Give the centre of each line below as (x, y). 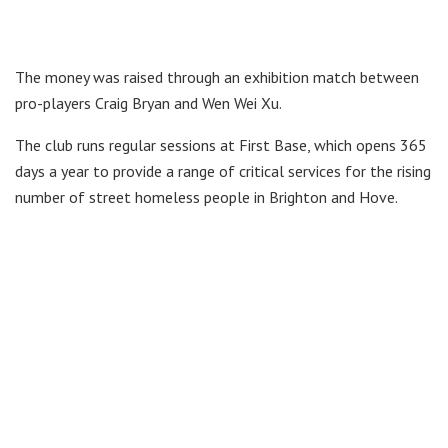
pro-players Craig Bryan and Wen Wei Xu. (148, 102)
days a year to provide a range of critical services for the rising (223, 170)
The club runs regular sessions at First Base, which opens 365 (221, 144)
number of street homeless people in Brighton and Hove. (206, 196)
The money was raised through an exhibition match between (217, 76)
